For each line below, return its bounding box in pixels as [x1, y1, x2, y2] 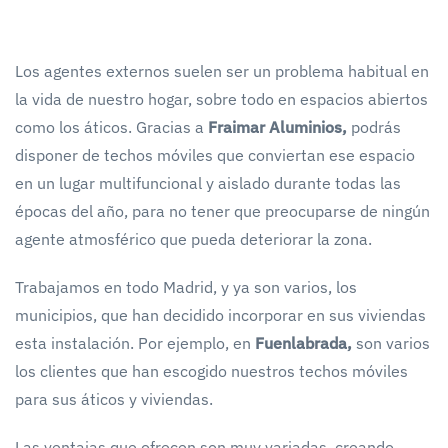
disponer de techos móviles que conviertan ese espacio [15, 144, 415, 165]
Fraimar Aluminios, [208, 116, 347, 137]
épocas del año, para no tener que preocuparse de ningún [15, 200, 430, 221]
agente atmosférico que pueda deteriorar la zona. [15, 228, 372, 249]
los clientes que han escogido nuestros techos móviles [15, 360, 408, 381]
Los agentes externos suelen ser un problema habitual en [15, 60, 429, 81]
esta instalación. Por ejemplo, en [15, 332, 255, 353]
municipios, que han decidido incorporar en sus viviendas [15, 304, 426, 325]
